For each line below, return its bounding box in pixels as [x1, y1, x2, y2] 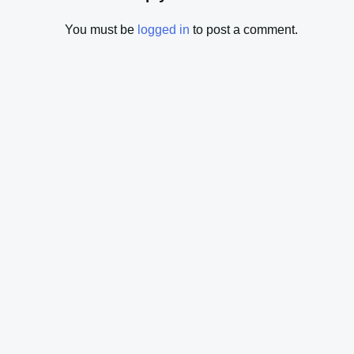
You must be [65, 22, 137, 36]
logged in [137, 22, 190, 36]
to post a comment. [190, 22, 298, 36]
